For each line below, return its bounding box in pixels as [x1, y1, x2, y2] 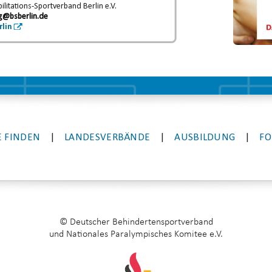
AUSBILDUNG [174, 132, 236, 143]
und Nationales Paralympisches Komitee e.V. [49, 229, 223, 239]
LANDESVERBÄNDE [64, 132, 151, 143]
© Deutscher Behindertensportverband [59, 217, 213, 227]
